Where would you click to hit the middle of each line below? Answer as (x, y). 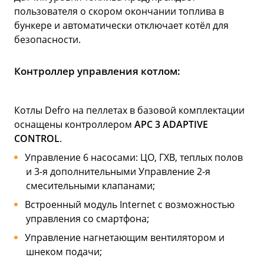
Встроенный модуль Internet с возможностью (129, 204)
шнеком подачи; (64, 251)
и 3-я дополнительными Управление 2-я (118, 171)
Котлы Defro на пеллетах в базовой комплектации (129, 110)
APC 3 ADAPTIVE (171, 124)
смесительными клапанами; (90, 185)
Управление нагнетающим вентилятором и (124, 237)
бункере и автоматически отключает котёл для (121, 25)
